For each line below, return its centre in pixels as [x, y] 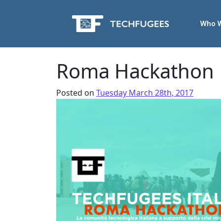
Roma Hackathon [135, 71]
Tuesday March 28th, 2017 [145, 93]
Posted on [76, 93]
